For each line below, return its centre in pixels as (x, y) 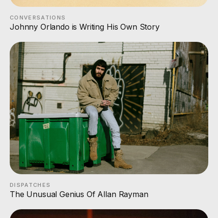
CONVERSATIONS (38, 17)
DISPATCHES (30, 185)
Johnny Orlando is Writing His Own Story (85, 27)
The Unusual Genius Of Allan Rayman (79, 194)
